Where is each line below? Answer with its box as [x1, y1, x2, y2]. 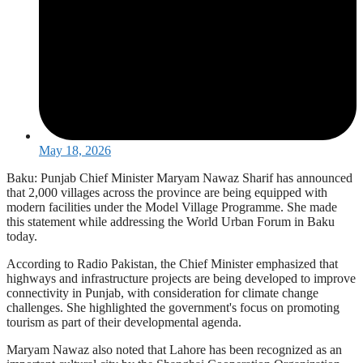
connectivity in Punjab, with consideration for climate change [6, 285, 318, 300]
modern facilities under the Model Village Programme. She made [6, 199, 337, 214]
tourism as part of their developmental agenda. [6, 314, 241, 329]
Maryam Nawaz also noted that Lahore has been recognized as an [6, 342, 342, 357]
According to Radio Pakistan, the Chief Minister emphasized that [6, 256, 338, 271]
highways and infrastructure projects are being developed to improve [6, 271, 356, 285]
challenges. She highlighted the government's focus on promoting [6, 300, 340, 314]
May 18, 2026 [39, 143, 111, 157]
